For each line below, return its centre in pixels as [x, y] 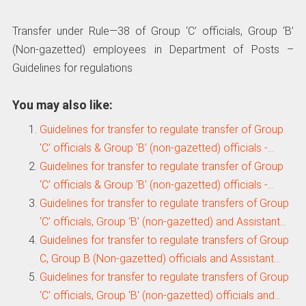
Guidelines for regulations [72, 68]
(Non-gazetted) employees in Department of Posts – [153, 50]
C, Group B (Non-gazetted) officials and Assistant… [159, 259]
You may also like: [62, 105]
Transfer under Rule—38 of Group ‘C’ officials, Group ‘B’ [153, 31]
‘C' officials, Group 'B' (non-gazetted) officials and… [160, 296]
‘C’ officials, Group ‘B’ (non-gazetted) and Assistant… [163, 222]
